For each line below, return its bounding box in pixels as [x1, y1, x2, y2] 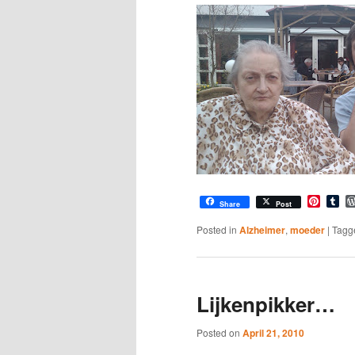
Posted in [197, 223, 237, 237]
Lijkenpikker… [197, 289, 335, 319]
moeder [290, 223, 325, 238]
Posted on [197, 325, 242, 339]
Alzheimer [239, 223, 285, 238]
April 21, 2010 [242, 325, 304, 340]
